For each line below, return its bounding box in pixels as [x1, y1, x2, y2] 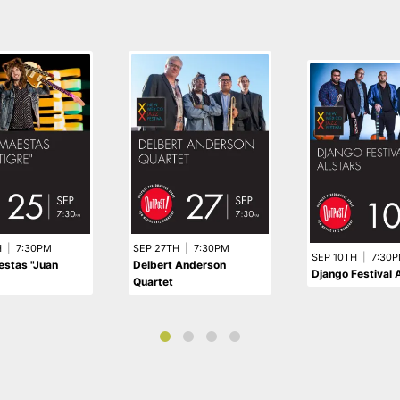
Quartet [133, 275, 173, 289]
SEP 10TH [312, 250, 357, 263]
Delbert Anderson [133, 258, 226, 272]
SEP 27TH [133, 242, 179, 255]
